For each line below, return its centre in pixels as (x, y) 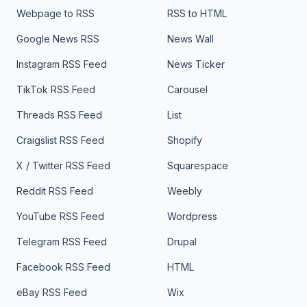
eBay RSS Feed (52, 293)
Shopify (185, 140)
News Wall (191, 39)
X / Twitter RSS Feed (63, 166)
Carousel (187, 90)
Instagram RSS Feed (62, 64)
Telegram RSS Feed (62, 242)
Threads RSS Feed (59, 115)
